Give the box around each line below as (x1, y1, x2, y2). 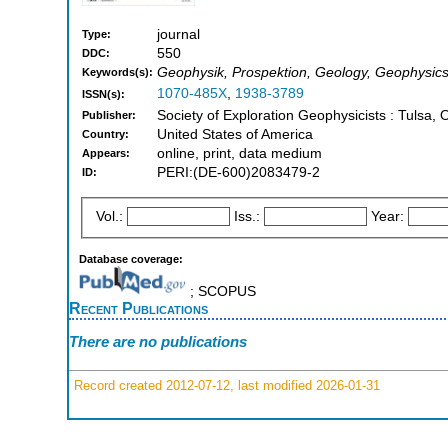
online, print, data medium (157, 146, 322, 162)
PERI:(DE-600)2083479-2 (157, 165, 320, 181)
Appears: (82, 147, 130, 160)
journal (157, 27, 200, 43)
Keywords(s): (82, 66, 153, 79)
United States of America (157, 127, 313, 143)
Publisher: (82, 109, 136, 122)
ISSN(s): (82, 88, 125, 101)
